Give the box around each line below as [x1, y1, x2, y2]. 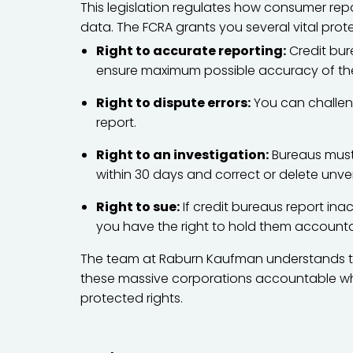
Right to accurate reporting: [96, 42, 286, 60]
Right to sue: [96, 198, 180, 216]
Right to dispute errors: [96, 94, 251, 112]
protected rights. [80, 289, 183, 307]
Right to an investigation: [96, 146, 269, 164]
